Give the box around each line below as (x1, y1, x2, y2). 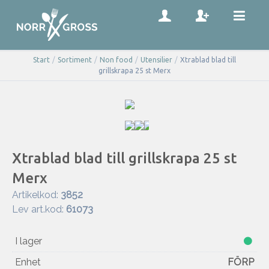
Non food (100, 56, 133, 64)
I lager (14, 235, 42, 247)
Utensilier (141, 56, 172, 64)
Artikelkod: (12, 189, 61, 201)
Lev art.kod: (12, 204, 66, 216)
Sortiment (58, 56, 92, 64)
